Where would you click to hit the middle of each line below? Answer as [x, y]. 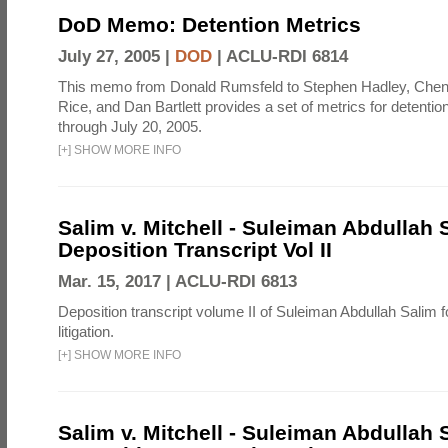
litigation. [86, 331]
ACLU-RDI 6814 [287, 56]
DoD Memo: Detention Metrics [209, 24]
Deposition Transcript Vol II [195, 249]
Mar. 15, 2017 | [116, 281]
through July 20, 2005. [130, 126]
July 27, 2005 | [116, 56]
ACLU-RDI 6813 [236, 281]
